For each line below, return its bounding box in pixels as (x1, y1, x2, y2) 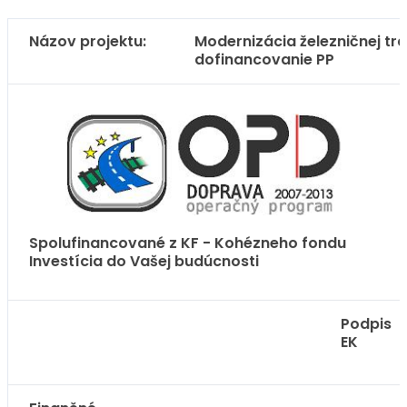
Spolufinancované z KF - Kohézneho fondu (29, 232, 346, 253)
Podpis (341, 313, 392, 334)
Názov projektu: (29, 31, 146, 52)
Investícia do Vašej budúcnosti (29, 250, 263, 272)
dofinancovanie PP (194, 49, 334, 70)
